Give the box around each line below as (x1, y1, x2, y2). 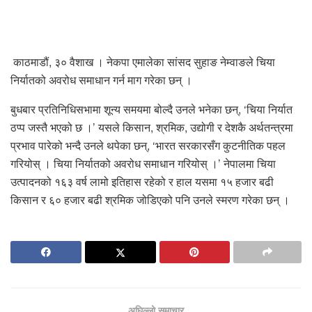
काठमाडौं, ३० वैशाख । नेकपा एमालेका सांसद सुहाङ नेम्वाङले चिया (10, 54, 275, 70)
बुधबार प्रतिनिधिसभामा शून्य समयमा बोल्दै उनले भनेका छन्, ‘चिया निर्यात (10, 101, 292, 118)
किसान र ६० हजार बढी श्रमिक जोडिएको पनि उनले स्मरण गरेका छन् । (10, 192, 290, 208)
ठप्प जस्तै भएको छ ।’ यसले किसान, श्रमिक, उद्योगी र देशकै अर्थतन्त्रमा (10, 119, 293, 136)
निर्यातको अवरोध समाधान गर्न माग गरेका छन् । (10, 72, 192, 88)
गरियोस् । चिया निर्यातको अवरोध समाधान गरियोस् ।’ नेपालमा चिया (10, 155, 276, 172)
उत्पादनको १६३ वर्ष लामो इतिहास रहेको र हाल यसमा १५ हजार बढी (10, 173, 274, 190)
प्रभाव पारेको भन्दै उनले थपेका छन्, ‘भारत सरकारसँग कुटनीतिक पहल (10, 137, 286, 154)
